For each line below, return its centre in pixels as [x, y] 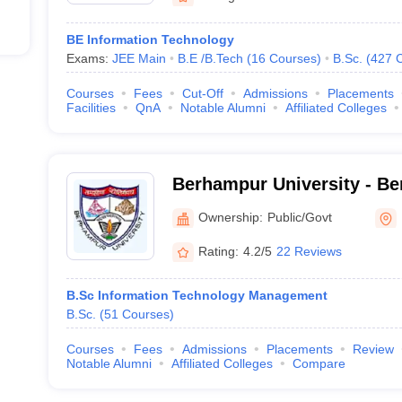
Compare [319, 363]
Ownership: [230, 217]
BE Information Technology [150, 39]
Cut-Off [202, 93]
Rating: [218, 251]
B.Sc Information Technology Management [197, 295]
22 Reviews [309, 251]
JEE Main [139, 58]
